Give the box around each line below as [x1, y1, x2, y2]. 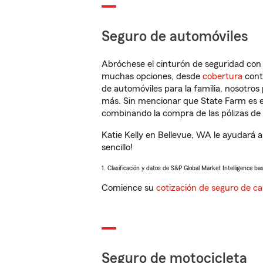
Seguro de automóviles [102, 29, 248, 44]
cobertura [203, 72, 242, 81]
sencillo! [102, 143, 133, 152]
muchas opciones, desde [102, 72, 203, 81]
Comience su [102, 183, 156, 193]
